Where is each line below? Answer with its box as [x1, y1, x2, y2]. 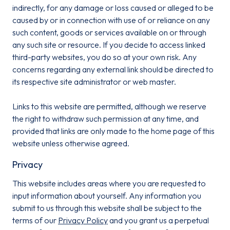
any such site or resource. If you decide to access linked [12, 40, 205, 50]
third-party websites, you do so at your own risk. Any [12, 52, 197, 62]
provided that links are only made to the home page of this [12, 126, 215, 136]
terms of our [12, 215, 58, 225]
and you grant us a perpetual [108, 215, 209, 225]
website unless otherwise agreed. [12, 138, 129, 148]
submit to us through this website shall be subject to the [12, 203, 202, 213]
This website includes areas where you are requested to [12, 178, 206, 188]
